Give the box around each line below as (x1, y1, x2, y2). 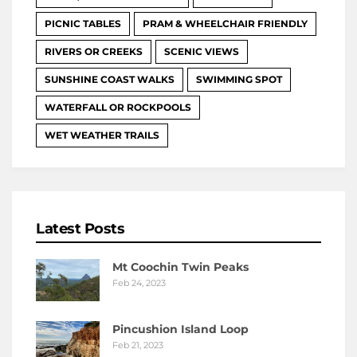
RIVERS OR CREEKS (45, 45, 143, 57)
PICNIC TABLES (45, 17, 121, 29)
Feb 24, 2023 (112, 277, 166, 288)
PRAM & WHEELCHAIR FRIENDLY (143, 17, 308, 29)
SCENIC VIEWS (164, 45, 239, 57)
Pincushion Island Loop (112, 321, 249, 336)
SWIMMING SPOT (196, 73, 282, 85)
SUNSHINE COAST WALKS (45, 73, 175, 85)
